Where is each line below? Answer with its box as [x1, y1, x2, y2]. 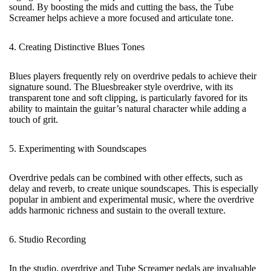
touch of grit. [9, 114, 58, 125]
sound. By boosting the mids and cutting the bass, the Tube [9, 2, 233, 12]
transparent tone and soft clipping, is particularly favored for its [9, 93, 247, 103]
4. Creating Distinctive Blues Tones [9, 42, 145, 52]
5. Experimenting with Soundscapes [9, 143, 146, 154]
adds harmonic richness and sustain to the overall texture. [9, 205, 226, 215]
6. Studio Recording [9, 234, 86, 244]
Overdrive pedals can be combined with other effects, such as [9, 172, 243, 183]
